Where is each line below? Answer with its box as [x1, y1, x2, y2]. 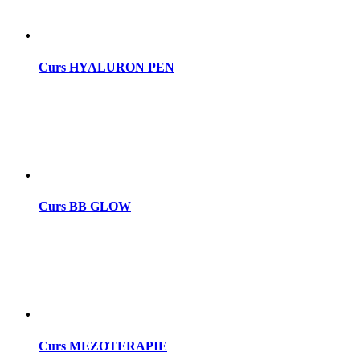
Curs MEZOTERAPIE [39, 338, 167, 353]
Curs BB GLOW [39, 199, 131, 214]
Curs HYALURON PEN [39, 59, 174, 74]
